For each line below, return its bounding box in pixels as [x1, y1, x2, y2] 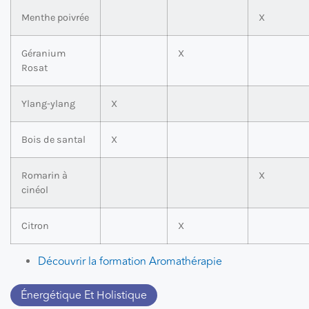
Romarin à [21, 170, 68, 182]
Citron [21, 220, 49, 232]
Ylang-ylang [21, 98, 75, 110]
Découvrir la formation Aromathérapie [38, 253, 222, 270]
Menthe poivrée [21, 12, 89, 24]
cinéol [21, 184, 48, 197]
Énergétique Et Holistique [21, 287, 147, 304]
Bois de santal [21, 134, 86, 146]
